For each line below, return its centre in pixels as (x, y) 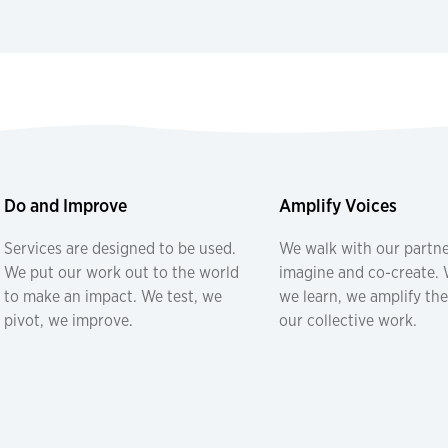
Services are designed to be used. (120, 248)
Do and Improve (65, 204)
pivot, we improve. (68, 320)
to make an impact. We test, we (113, 296)
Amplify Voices (338, 204)
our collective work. (348, 320)
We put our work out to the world (121, 272)
